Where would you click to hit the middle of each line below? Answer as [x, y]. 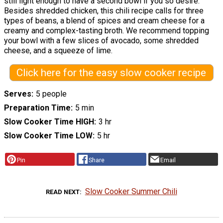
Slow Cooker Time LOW [48, 136]
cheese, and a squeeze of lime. [58, 50]
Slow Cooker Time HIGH [49, 122]
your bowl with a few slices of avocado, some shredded [101, 40]
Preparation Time [37, 108]
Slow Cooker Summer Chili [131, 192]
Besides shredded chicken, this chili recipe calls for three [104, 10]
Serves [18, 94]
